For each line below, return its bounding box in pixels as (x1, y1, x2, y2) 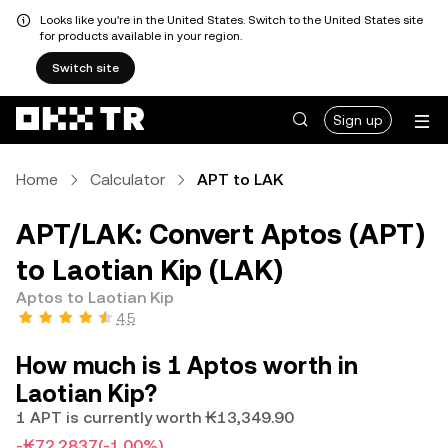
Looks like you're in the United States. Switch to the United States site (40, 13, 423, 27)
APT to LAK (197, 170, 283, 189)
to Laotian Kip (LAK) (16, 254, 283, 286)
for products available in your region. (40, 29, 242, 43)
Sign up (333, 112, 383, 128)
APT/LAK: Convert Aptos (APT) (16, 218, 425, 250)
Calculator (90, 170, 165, 189)
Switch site (52, 61, 119, 75)
